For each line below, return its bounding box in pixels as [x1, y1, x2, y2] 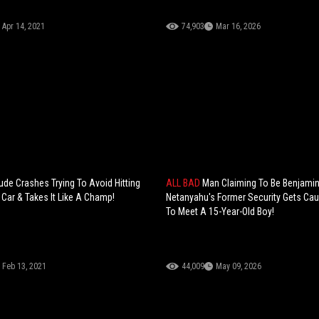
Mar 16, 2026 [216, 21, 261, 32]
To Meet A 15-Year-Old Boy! [166, 206, 275, 218]
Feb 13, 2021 [1, 261, 46, 272]
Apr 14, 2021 [1, 21, 45, 32]
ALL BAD [166, 177, 203, 189]
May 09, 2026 [216, 261, 262, 272]
